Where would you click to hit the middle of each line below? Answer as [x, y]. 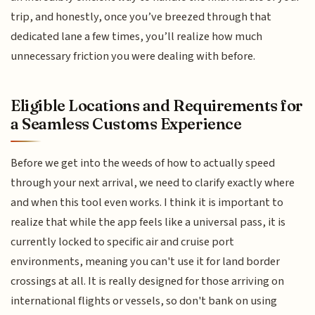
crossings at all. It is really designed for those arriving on [148, 281]
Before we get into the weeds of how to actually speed [143, 163]
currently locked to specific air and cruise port [123, 242]
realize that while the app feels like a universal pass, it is [148, 222]
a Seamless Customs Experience [126, 123]
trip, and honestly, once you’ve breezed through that [141, 17]
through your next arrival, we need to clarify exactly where [153, 182]
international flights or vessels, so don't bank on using [144, 301]
